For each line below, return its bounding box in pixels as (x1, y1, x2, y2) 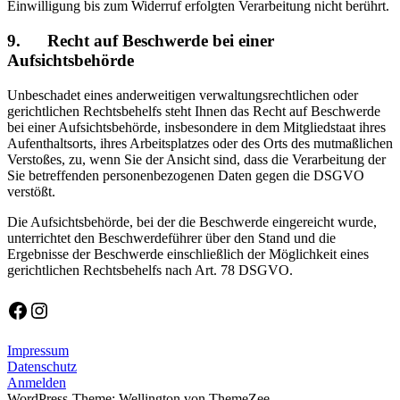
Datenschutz (7, 358, 77, 374)
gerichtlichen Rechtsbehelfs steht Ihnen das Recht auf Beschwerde (7, 103, 380, 119)
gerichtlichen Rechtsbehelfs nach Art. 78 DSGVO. (7, 262, 293, 278)
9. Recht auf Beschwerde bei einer (7, 30, 274, 50)
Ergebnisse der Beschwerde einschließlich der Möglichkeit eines (7, 246, 369, 262)
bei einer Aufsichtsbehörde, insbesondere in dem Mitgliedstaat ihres (7, 119, 386, 135)
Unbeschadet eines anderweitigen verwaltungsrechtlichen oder (7, 87, 358, 103)
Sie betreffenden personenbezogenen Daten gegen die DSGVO (7, 167, 364, 183)
